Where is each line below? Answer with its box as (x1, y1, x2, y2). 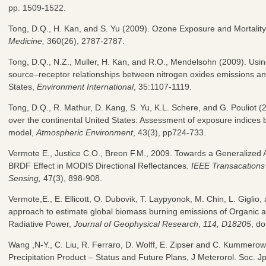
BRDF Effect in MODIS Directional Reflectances (8, 160, 186, 170)
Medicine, (8, 36, 45, 46)
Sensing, (8, 173, 41, 183)
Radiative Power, (8, 218, 74, 229)
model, (8, 127, 36, 137)
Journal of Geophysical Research (74, 218, 198, 229)
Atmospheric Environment (36, 127, 133, 137)
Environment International (37, 81, 134, 91)
